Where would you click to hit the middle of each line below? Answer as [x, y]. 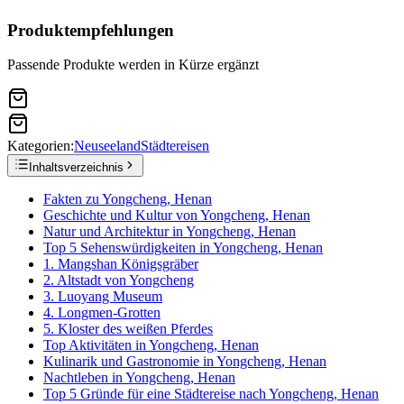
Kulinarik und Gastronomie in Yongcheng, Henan [185, 362]
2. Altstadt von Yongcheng [119, 280]
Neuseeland [107, 146]
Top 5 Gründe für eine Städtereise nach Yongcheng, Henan [211, 394]
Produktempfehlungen [91, 30]
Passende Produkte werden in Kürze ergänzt [133, 65]
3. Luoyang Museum [103, 297]
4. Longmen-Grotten [102, 313]
